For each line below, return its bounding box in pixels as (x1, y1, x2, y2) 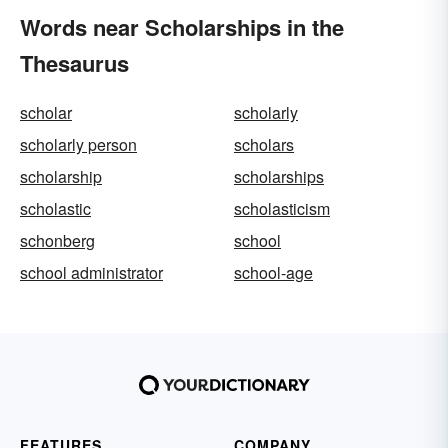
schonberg (20, 229, 95, 252)
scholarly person (20, 133, 137, 156)
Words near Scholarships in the (20, 11, 344, 43)
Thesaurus (20, 47, 129, 79)
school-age (234, 261, 313, 284)
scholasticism (234, 197, 330, 220)
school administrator (20, 261, 163, 284)
